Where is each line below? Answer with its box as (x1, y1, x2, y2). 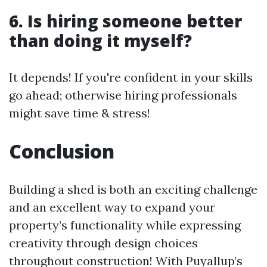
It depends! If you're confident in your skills (9, 70, 253, 85)
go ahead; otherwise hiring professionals (9, 88, 237, 103)
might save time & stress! (9, 105, 150, 120)
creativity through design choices (9, 235, 198, 250)
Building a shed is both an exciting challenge (9, 182, 257, 197)
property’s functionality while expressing (9, 218, 241, 232)
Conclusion (9, 138, 114, 164)
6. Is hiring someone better (9, 10, 242, 32)
